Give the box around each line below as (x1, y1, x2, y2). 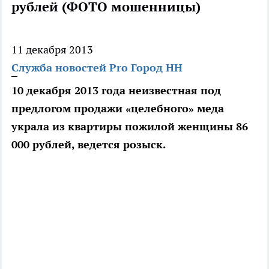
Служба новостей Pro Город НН (11, 61, 183, 75)
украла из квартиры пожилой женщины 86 (11, 119, 248, 134)
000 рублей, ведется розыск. (11, 138, 166, 152)
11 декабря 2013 (11, 43, 93, 57)
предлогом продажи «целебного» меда (11, 101, 224, 116)
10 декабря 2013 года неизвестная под (11, 83, 221, 98)
